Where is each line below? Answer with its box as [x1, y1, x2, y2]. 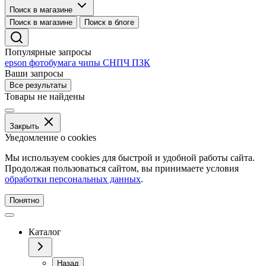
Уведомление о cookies [5, 132, 96, 142]
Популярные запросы [5, 46, 91, 57]
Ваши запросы [5, 68, 64, 78]
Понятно [9, 195, 39, 205]
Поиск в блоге [84, 17, 134, 27]
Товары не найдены [5, 91, 85, 102]
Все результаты [9, 80, 66, 90]
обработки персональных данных [5, 173, 141, 184]
